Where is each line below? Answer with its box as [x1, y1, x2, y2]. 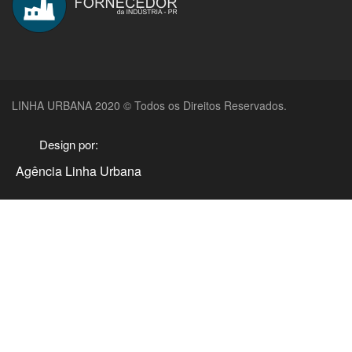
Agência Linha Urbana [16, 161, 141, 180]
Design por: [39, 135, 98, 152]
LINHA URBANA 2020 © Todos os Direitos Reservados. [12, 97, 287, 113]
